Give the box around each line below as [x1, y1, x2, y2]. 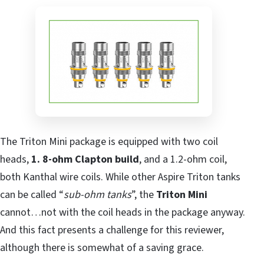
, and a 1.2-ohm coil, [139, 152, 227, 167]
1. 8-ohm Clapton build [31, 152, 139, 167]
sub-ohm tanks [64, 187, 131, 203]
